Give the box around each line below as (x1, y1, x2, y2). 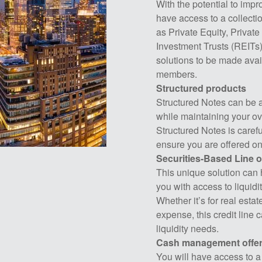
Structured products (156, 81, 246, 95)
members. (156, 67, 197, 81)
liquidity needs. (156, 222, 219, 235)
